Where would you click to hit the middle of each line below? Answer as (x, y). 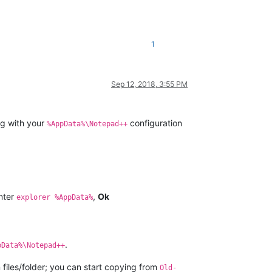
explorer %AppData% (55, 197)
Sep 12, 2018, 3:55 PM (149, 84)
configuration (155, 123)
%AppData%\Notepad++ (87, 124)
